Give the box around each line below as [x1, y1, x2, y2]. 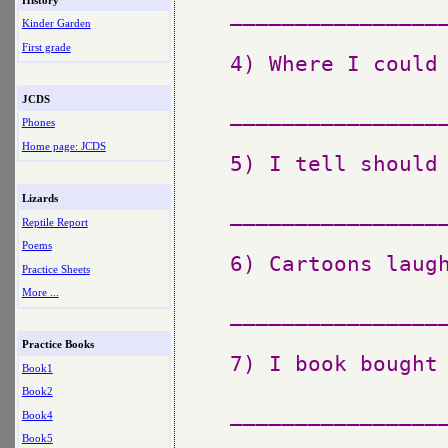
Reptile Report [21, 215, 88, 228]
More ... [21, 286, 59, 299]
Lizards [21, 192, 58, 205]
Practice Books [21, 338, 94, 351]
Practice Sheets [21, 262, 90, 275]
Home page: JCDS [21, 139, 106, 152]
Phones [21, 116, 55, 129]
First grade [21, 40, 71, 53]
